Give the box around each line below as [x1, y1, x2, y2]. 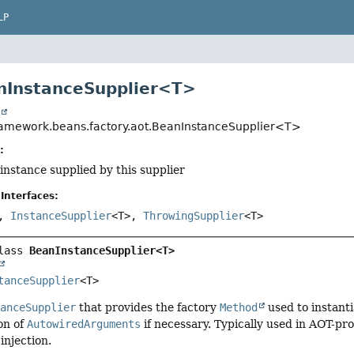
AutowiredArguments [27, 317, 141, 330]
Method [220, 300, 258, 314]
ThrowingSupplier [143, 209, 245, 223]
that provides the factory [76, 300, 220, 314]
